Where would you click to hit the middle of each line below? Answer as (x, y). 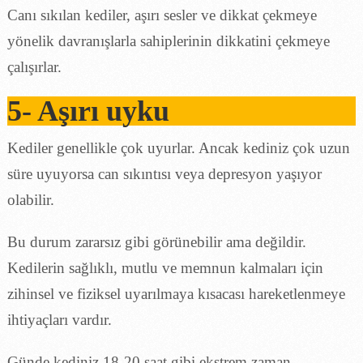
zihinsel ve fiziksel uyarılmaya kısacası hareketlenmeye (176, 293)
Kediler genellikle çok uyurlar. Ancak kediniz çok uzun (178, 147)
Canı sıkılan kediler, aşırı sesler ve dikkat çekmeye (162, 15)
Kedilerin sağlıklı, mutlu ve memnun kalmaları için (165, 267)
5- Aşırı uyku (88, 111)
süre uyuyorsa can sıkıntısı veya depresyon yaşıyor (164, 173)
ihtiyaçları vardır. (59, 319)
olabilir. (30, 199)
